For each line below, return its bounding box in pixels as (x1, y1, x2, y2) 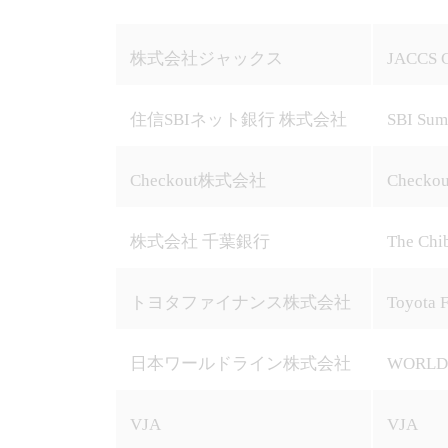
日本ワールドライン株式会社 (129, 354, 351, 373)
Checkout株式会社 (129, 171, 266, 190)
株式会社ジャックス (129, 49, 283, 68)
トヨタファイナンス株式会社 (129, 293, 351, 312)
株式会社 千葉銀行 (129, 232, 270, 251)
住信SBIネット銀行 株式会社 (129, 110, 347, 129)
